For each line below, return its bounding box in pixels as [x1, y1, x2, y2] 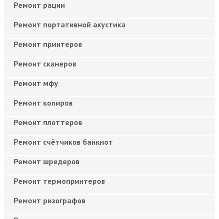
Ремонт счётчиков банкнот [14, 136, 113, 147]
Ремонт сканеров [14, 58, 76, 68]
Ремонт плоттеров [14, 117, 82, 127]
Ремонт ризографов [14, 195, 86, 205]
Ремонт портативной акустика [14, 19, 126, 29]
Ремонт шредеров [14, 156, 80, 166]
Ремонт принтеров [14, 39, 82, 49]
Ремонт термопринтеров [14, 175, 105, 186]
